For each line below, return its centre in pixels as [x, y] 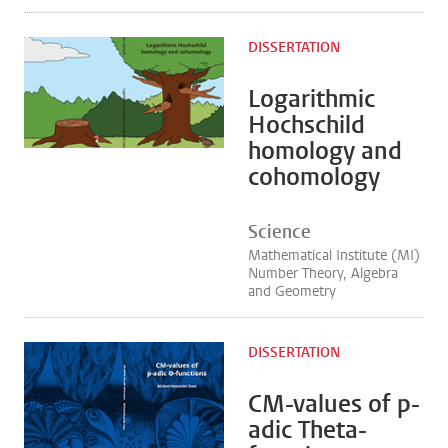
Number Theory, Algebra [323, 273]
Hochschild [306, 125]
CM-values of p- [334, 404]
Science [279, 232]
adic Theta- [307, 430]
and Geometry [292, 291]
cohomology [314, 177]
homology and [325, 151]
